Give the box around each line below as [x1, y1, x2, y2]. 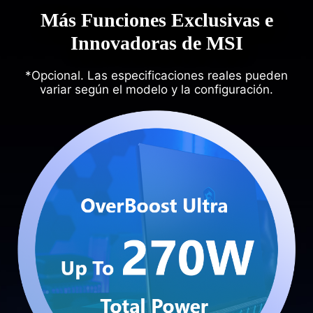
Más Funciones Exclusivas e [40, 9, 273, 31]
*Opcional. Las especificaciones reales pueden [25, 68, 288, 83]
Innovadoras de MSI [70, 32, 243, 54]
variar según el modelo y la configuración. [40, 82, 273, 97]
